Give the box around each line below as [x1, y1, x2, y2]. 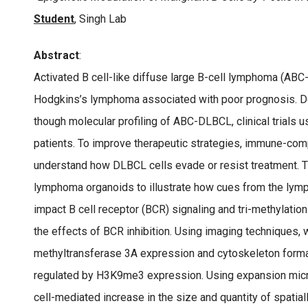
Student [34, 12, 74, 26]
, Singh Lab [74, 12, 126, 26]
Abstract [34, 49, 79, 63]
